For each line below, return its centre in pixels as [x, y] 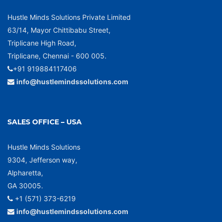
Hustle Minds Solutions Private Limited [69, 17]
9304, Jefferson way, [42, 160]
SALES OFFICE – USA [45, 122]
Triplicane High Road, [42, 43]
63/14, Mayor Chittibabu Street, [59, 30]
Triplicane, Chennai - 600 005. [57, 56]
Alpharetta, [25, 173]
